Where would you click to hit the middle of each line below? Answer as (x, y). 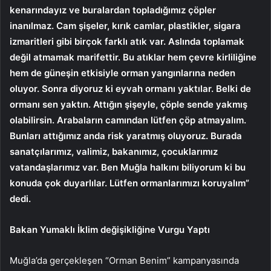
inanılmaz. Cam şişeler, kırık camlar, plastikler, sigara (125, 25)
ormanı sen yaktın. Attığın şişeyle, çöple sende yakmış (129, 104)
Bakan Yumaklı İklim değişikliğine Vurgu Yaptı (110, 229)
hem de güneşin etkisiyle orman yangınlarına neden (122, 73)
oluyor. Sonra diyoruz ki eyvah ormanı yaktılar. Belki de (130, 88)
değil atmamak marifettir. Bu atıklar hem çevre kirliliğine (133, 57)
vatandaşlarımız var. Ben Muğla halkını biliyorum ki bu (128, 167)
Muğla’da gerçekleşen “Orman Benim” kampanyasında (124, 260)
